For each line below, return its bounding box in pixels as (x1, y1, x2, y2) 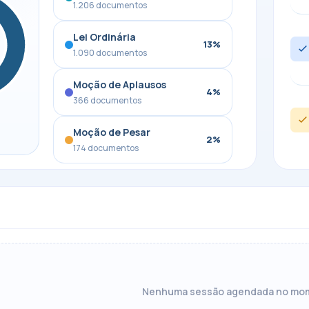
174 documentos (73, 142, 139, 154)
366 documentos (73, 94, 142, 106)
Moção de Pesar (73, 126, 151, 139)
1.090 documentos (73, 47, 148, 59)
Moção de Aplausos (73, 78, 167, 91)
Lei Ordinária (73, 30, 137, 43)
